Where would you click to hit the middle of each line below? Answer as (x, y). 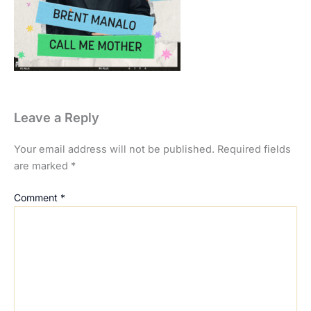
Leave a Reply (57, 118)
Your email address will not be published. (114, 149)
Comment (37, 197)
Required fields (254, 149)
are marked (42, 166)
